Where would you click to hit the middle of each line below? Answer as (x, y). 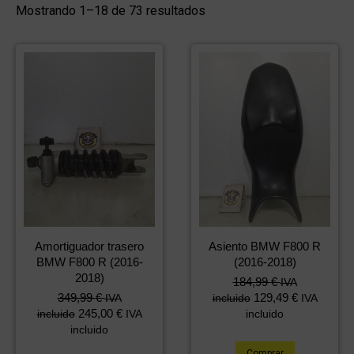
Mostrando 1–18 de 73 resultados (111, 11)
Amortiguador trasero (89, 247)
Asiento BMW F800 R (265, 247)
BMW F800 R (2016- (89, 262)
